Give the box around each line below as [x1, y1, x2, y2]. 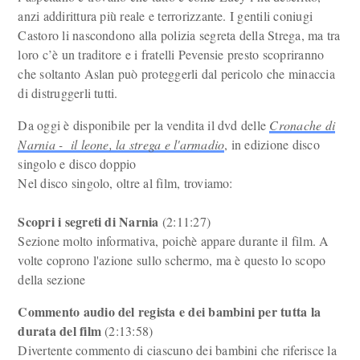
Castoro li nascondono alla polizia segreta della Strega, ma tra [18, 27, 341, 43]
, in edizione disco [224, 136, 320, 153]
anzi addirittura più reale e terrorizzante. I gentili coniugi [18, 7, 313, 24]
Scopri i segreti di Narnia [18, 212, 159, 231]
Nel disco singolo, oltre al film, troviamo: [18, 174, 233, 191]
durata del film [18, 321, 102, 340]
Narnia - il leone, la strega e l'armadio [18, 136, 225, 153]
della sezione [18, 271, 86, 288]
